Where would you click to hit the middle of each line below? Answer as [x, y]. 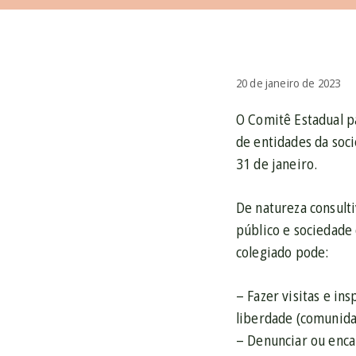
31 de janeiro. [277, 164]
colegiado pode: [282, 252]
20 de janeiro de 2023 [288, 83]
